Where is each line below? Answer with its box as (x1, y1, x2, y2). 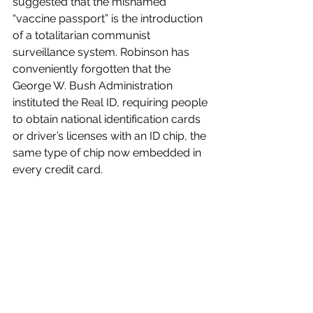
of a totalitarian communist (13, 28, 153, 42)
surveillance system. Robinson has (13, 45, 192, 59)
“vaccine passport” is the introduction (13, 11, 205, 25)
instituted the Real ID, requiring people (13, 95, 210, 109)
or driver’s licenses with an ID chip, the (13, 129, 209, 143)
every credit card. (13, 162, 105, 176)
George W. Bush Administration (13, 78, 175, 92)
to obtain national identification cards (13, 112, 203, 126)
